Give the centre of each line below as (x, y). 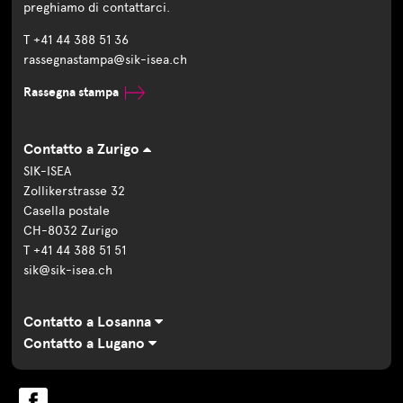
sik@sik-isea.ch (68, 270)
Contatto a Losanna (90, 322)
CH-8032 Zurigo (71, 230)
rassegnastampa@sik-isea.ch (106, 59)
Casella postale (67, 210)
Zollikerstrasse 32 (75, 191)
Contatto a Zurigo (84, 149)
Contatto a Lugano (86, 344)
